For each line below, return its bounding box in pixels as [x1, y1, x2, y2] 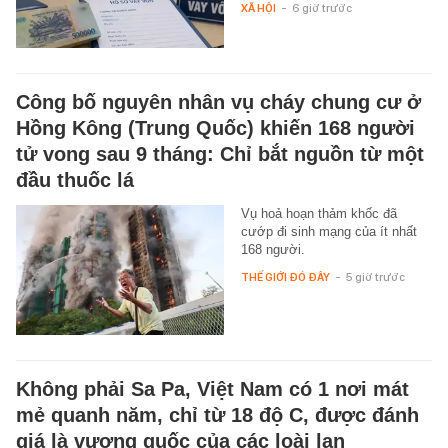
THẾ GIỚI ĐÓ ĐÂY [240, 269, 330, 284]
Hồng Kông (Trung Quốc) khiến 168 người [16, 116, 415, 139]
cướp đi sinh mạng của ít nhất [240, 223, 417, 239]
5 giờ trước [345, 269, 405, 284]
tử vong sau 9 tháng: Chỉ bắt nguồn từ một [16, 142, 424, 165]
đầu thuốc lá [16, 168, 134, 191]
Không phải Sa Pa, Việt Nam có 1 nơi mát [16, 377, 409, 400]
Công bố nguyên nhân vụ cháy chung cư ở [16, 90, 421, 113]
